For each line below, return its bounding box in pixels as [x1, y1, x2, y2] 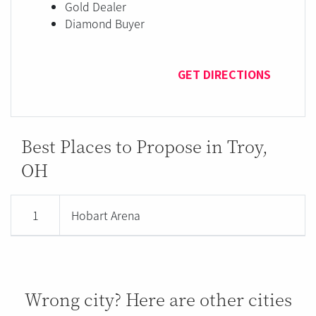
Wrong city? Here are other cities [24, 286, 292, 311]
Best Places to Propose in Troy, [21, 133, 268, 158]
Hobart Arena [71, 206, 141, 224]
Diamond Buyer [65, 14, 145, 32]
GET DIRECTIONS [178, 65, 271, 83]
